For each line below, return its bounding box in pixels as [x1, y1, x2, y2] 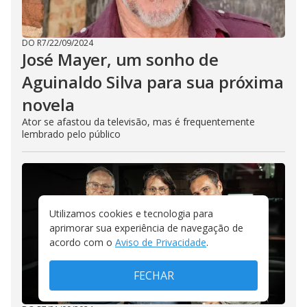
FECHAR [133, 268, 174, 283]
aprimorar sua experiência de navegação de [49, 221, 243, 234]
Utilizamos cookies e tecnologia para [49, 207, 213, 220]
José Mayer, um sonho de [22, 48, 219, 71]
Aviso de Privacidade [115, 236, 206, 249]
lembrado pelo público [22, 127, 121, 141]
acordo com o [49, 236, 112, 249]
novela [22, 93, 75, 116]
